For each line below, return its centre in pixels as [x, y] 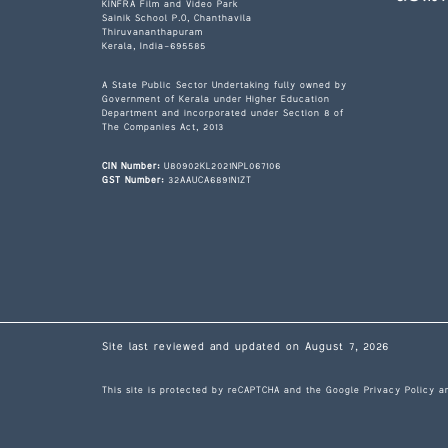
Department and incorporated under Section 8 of [223, 113]
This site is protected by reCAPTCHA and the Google [233, 390]
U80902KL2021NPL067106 [220, 166]
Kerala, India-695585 [154, 46]
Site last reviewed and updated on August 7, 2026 [245, 347]
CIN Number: [131, 166]
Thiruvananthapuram [152, 32]
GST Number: [133, 180]
